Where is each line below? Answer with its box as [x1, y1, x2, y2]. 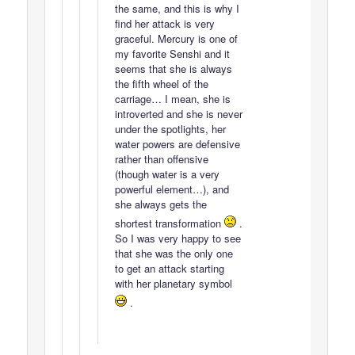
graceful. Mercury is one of [114, 31, 238, 46]
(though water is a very [114, 166, 219, 181]
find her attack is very [114, 16, 215, 31]
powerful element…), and [114, 181, 229, 197]
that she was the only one [114, 246, 233, 261]
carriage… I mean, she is [114, 91, 231, 106]
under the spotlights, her [114, 121, 226, 136]
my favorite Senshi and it [114, 46, 230, 61]
